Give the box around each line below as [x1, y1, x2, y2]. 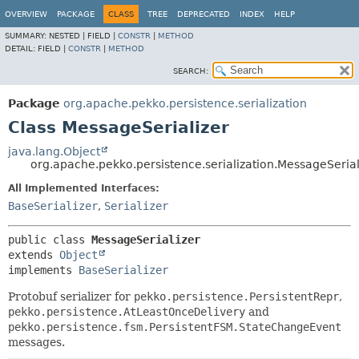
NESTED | [49, 31, 87, 40]
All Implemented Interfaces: [8, 183, 159, 194]
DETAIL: [5, 44, 38, 53]
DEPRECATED [177, 10, 230, 18]
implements [8, 264, 79, 276]
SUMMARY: [5, 31, 49, 40]
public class [8, 233, 91, 246]
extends [8, 248, 59, 261]
